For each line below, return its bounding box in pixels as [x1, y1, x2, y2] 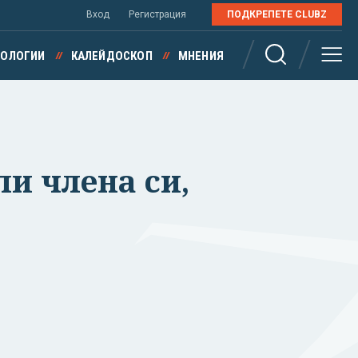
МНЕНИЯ [177, 49, 224, 63]
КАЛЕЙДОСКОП [70, 49, 153, 63]
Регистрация [129, 9, 186, 20]
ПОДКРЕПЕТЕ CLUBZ [227, 9, 327, 20]
